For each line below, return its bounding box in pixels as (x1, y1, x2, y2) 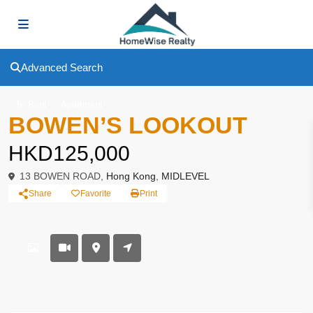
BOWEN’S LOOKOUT (8, 112, 247, 138)
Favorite (80, 189, 111, 198)
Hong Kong (106, 170, 156, 182)
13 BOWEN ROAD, (17, 170, 106, 182)
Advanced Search (21, 61, 103, 73)
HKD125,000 (8, 142, 130, 165)
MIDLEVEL (161, 170, 210, 182)
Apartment (61, 99, 103, 110)
